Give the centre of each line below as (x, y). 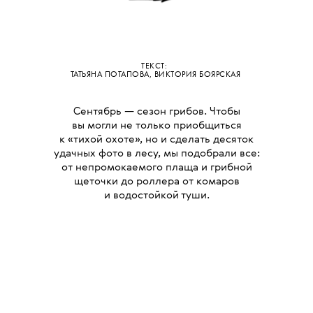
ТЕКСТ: (155, 67)
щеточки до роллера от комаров (156, 181)
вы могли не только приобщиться (156, 125)
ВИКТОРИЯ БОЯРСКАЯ (197, 75)
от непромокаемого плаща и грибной (156, 167)
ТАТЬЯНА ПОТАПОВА (110, 75)
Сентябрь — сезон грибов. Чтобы (156, 111)
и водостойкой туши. (156, 195)
